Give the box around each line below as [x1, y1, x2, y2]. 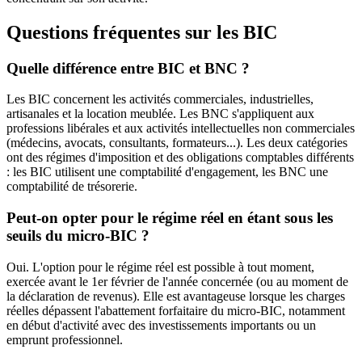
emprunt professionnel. [6, 332, 123, 347]
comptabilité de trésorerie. [6, 179, 137, 194]
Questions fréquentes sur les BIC [6, 21, 277, 43]
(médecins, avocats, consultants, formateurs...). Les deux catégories [6, 136, 347, 150]
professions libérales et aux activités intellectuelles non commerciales [6, 121, 355, 136]
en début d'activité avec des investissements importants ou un [6, 318, 316, 332]
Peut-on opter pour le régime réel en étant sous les [6, 209, 333, 227]
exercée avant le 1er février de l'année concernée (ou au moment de [6, 274, 348, 288]
